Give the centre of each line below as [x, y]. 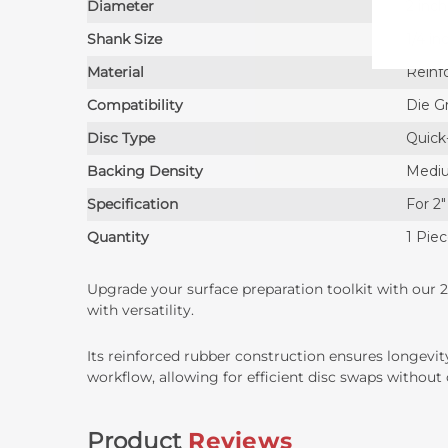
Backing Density [145, 170]
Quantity [118, 236]
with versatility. [141, 309]
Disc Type [121, 137]
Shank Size [125, 38]
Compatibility [135, 104]
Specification [133, 203]
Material [116, 71]
